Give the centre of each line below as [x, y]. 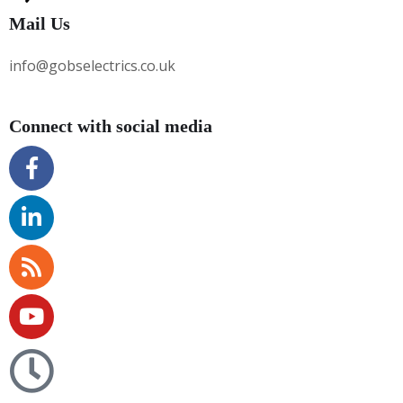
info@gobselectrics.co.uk [92, 65]
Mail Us [40, 23]
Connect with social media [111, 125]
